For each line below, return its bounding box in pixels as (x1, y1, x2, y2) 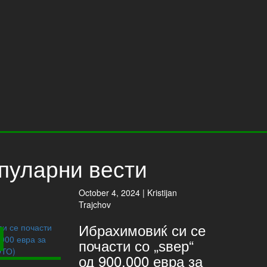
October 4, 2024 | (79, 187, 148, 198)
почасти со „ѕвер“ (79, 235, 194, 256)
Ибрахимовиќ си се (79, 219, 206, 240)
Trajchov (79, 198, 111, 210)
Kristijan (147, 187, 178, 198)
